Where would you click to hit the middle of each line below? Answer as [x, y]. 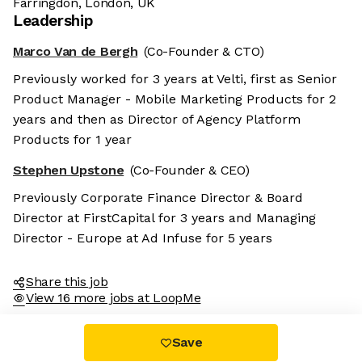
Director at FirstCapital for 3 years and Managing [164, 218]
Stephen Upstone [69, 170]
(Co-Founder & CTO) [204, 52]
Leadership [53, 21]
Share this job [67, 282]
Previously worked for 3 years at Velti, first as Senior [175, 79]
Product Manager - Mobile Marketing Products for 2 [175, 99]
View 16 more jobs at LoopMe [114, 298]
